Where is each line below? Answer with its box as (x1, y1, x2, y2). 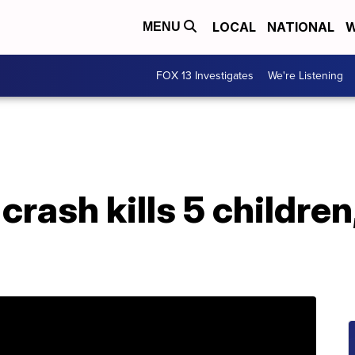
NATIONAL (267, 19, 334, 36)
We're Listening (268, 67, 343, 84)
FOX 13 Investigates (156, 67, 254, 84)
